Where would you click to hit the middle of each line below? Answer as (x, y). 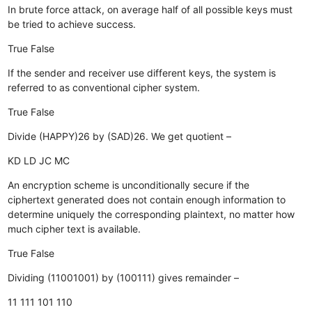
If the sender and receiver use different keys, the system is (142, 72)
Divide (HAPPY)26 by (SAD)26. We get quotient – (120, 136)
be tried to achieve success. (72, 24)
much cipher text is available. (75, 228)
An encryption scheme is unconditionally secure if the (129, 185)
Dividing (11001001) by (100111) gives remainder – (124, 277)
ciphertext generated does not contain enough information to (147, 199)
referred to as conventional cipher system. (104, 87)
